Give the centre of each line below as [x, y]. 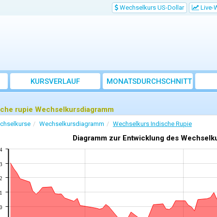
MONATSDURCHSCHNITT [149, 82]
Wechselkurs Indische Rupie [152, 124]
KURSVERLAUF [55, 82]
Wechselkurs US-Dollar [151, 8]
